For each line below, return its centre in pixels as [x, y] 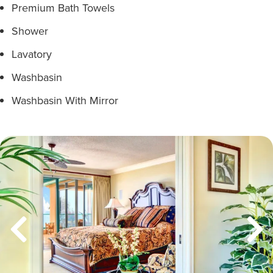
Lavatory [32, 54]
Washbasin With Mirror [65, 100]
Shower [30, 31]
